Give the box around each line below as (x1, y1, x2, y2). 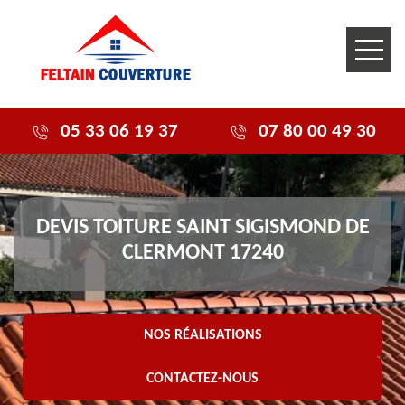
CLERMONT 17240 (121, 242, 284, 264)
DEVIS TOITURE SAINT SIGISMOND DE (35, 217, 370, 239)
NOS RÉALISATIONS (143, 328, 262, 343)
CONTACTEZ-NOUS (146, 372, 259, 386)
